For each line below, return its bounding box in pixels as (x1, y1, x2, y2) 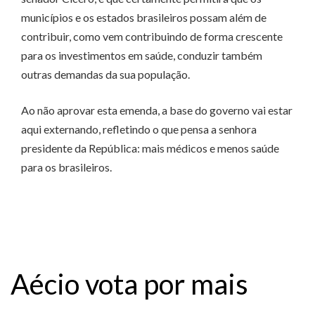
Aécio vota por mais (11, 266, 248, 301)
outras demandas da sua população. (21, 67, 190, 82)
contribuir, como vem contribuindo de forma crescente (21, 30, 283, 44)
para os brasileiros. (21, 160, 112, 174)
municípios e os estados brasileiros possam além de (21, 11, 266, 25)
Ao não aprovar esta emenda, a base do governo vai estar (21, 103, 292, 117)
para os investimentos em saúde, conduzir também (21, 49, 262, 63)
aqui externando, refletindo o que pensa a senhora (21, 122, 257, 136)
